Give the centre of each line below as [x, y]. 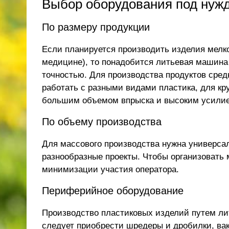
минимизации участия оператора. [110, 169]
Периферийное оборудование [113, 191]
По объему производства [102, 122]
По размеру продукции [96, 27]
